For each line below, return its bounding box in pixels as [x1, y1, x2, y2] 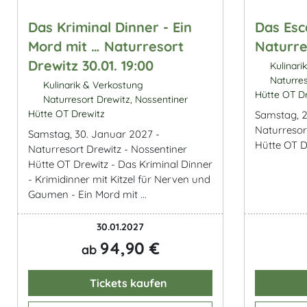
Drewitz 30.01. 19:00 [28, 57, 153, 74]
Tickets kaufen [87, 276, 167, 290]
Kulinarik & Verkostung [40, 79, 143, 91]
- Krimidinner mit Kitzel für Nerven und [28, 173, 210, 186]
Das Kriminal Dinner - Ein [28, 19, 192, 36]
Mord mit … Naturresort [28, 38, 184, 55]
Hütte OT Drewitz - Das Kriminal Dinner [28, 158, 212, 171]
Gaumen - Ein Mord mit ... [28, 188, 147, 201]
